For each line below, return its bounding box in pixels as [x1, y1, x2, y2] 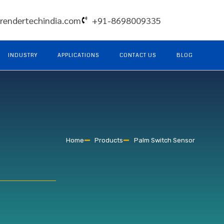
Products [94, 136, 123, 144]
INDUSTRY [8, 51, 37, 59]
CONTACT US [119, 51, 156, 59]
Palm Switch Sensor [133, 136, 195, 144]
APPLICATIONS [57, 51, 99, 59]
